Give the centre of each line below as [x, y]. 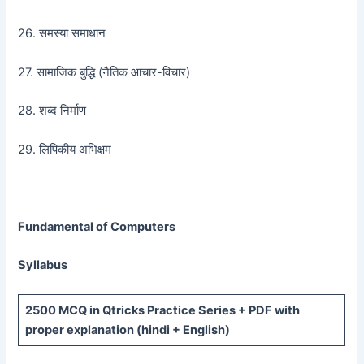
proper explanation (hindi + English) [127, 329]
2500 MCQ [56, 310]
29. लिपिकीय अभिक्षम [65, 149]
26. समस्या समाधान [62, 34]
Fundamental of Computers [97, 226]
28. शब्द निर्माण [52, 111]
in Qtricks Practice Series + [167, 310]
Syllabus [43, 265]
